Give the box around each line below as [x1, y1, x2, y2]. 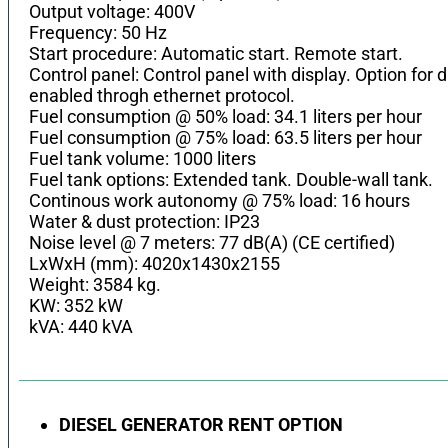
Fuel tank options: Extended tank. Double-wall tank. [29, 168, 433, 190]
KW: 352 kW [29, 294, 123, 316]
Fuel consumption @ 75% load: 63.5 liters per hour [29, 126, 422, 148]
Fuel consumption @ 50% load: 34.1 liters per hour [29, 105, 422, 127]
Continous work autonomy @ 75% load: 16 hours [29, 189, 410, 211]
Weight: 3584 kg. [29, 273, 161, 295]
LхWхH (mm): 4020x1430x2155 [29, 252, 280, 274]
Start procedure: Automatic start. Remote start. [29, 42, 403, 64]
